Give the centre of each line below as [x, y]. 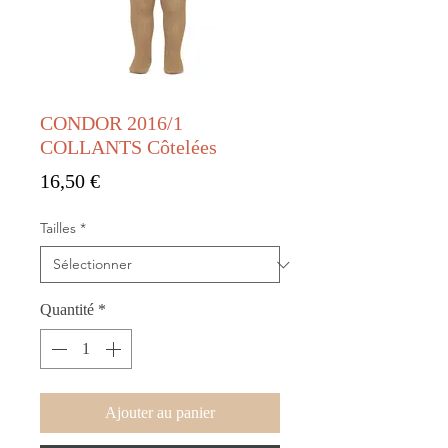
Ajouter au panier [160, 413]
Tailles [58, 228]
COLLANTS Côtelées [128, 147]
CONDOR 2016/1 [111, 123]
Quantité [67, 310]
